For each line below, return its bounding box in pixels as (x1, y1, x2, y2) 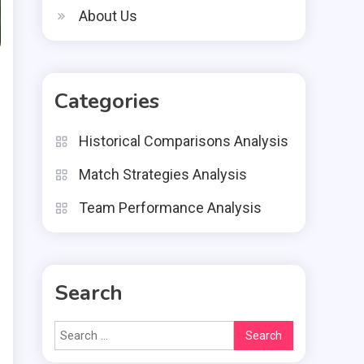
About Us (79, 7, 137, 24)
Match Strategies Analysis (79, 166, 247, 183)
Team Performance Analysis (79, 199, 262, 216)
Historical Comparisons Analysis (79, 132, 288, 149)
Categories (54, 87, 159, 115)
